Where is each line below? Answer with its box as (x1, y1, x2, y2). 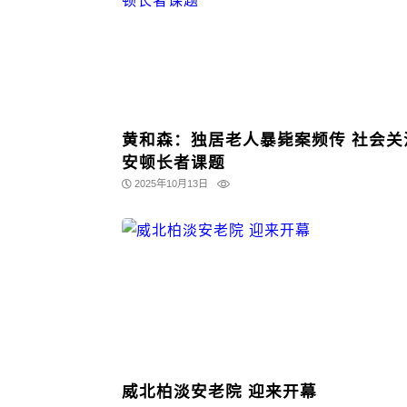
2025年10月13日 (134, 178, 208, 190)
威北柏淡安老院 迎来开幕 (248, 382, 318, 402)
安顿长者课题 (122, 154, 226, 173)
